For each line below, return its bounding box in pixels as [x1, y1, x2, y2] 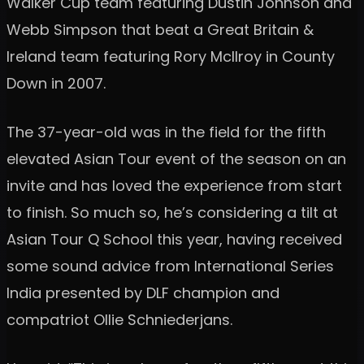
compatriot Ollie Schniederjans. [6, 309, 232, 330]
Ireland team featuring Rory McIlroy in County [6, 45, 335, 67]
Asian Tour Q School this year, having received [6, 228, 342, 249]
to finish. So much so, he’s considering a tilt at [6, 201, 338, 223]
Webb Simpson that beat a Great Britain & [6, 19, 314, 40]
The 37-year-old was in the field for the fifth [6, 121, 326, 142]
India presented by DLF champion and [6, 282, 279, 303]
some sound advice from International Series [6, 255, 334, 276]
